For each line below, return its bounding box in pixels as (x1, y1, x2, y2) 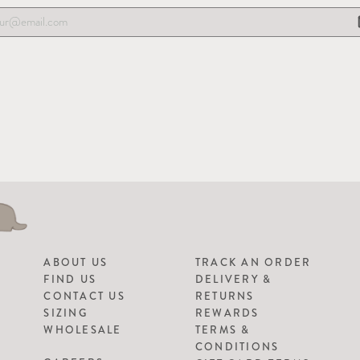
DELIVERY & (194, 271, 272, 287)
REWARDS (194, 305, 260, 321)
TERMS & (194, 321, 251, 337)
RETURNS (194, 288, 255, 304)
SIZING (43, 305, 88, 321)
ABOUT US (43, 254, 108, 270)
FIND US (43, 271, 97, 287)
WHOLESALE (43, 321, 122, 337)
